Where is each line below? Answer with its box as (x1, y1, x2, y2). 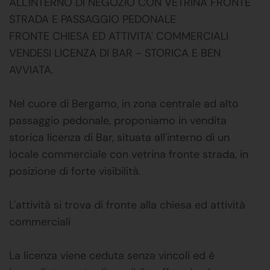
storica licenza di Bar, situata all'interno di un (9, 130, 230, 145)
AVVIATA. (9, 62, 54, 77)
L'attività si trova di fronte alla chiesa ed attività (9, 197, 245, 212)
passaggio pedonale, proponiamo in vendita (9, 113, 227, 128)
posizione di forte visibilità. (9, 163, 141, 178)
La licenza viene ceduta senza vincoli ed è (9, 248, 215, 263)
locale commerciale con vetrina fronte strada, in (9, 146, 248, 162)
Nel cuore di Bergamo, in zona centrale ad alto (9, 96, 239, 111)
